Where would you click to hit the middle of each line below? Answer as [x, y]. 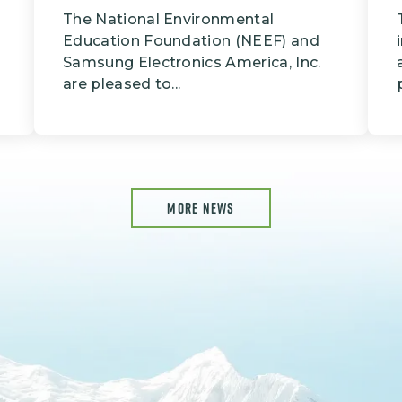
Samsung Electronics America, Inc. [192, 63]
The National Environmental [169, 20]
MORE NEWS [201, 209]
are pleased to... [122, 84]
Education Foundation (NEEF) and [191, 41]
